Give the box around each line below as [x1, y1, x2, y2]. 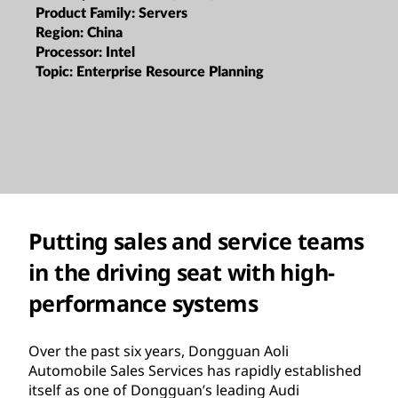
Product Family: [36, 5, 139, 20]
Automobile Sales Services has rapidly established [28, 360, 362, 380]
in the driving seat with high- [28, 256, 335, 287]
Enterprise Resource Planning [76, 64, 264, 79]
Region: [36, 25, 87, 40]
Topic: [36, 64, 76, 79]
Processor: [36, 44, 106, 60]
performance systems [28, 287, 259, 318]
